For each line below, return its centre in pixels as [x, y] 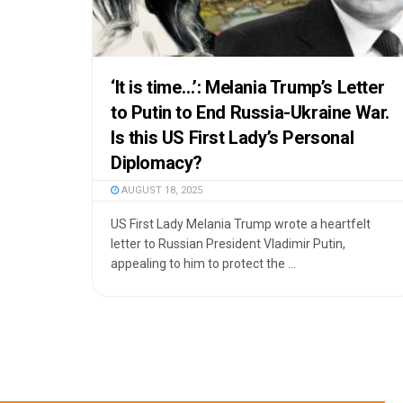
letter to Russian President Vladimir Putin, [228, 243]
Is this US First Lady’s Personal [233, 137]
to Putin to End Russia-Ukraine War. [251, 112]
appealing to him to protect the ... [203, 263]
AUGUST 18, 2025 [161, 190]
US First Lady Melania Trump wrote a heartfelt [241, 224]
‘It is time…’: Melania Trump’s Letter [248, 87]
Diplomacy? [157, 162]
